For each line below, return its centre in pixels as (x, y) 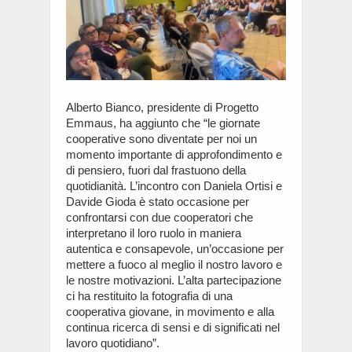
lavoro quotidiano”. (113, 343)
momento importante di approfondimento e (174, 154)
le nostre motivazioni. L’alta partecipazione (174, 280)
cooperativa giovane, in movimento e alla (170, 311)
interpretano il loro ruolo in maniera (154, 233)
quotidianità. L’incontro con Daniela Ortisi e (174, 185)
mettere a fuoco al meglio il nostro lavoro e (174, 264)
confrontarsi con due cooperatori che (159, 217)
